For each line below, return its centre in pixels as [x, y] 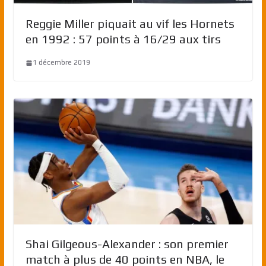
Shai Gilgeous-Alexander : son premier [127, 244]
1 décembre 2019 [61, 63]
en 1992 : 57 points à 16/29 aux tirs [123, 39]
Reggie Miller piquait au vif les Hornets [130, 24]
